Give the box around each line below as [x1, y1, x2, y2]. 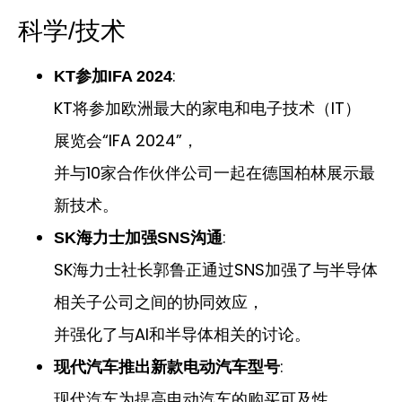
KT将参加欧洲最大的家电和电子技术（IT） [54, 97, 361, 120]
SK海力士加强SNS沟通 [54, 229, 223, 248]
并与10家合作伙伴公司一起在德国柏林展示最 [54, 162, 375, 185]
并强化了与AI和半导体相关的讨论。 [54, 323, 310, 346]
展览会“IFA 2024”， [54, 129, 198, 153]
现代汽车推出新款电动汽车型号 [54, 358, 280, 377]
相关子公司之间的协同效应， [54, 291, 264, 314]
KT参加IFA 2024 [54, 67, 172, 86]
